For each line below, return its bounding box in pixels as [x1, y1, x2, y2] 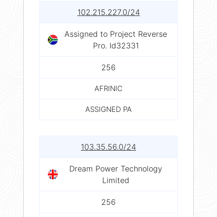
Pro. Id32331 [93, 40, 139, 50]
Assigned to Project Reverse [64, 29, 167, 39]
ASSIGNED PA [85, 104, 132, 114]
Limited [102, 175, 129, 185]
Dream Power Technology [69, 163, 162, 173]
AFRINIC [94, 83, 123, 93]
